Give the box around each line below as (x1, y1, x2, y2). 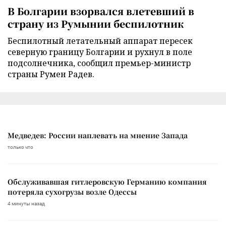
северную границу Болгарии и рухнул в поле (8, 46, 192, 58)
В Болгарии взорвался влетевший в (8, 4, 194, 18)
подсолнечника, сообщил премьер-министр (8, 57, 191, 69)
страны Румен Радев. (8, 68, 94, 80)
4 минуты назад (8, 200, 45, 206)
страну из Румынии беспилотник (8, 16, 184, 30)
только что (8, 144, 33, 150)
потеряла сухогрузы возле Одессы (8, 186, 137, 197)
